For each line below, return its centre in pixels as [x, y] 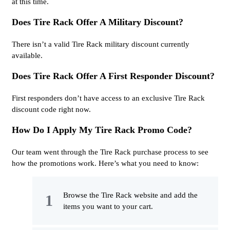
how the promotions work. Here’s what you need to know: [105, 164]
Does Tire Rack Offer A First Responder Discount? [113, 76]
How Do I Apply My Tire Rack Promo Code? [102, 130]
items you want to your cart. [108, 207]
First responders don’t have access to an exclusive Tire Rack [108, 98]
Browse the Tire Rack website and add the [130, 195]
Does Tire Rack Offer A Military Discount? [98, 22]
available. [27, 56]
